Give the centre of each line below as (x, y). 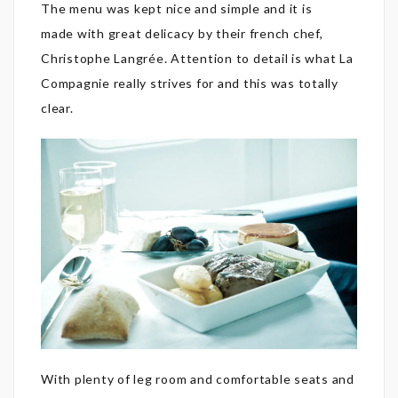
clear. (57, 107)
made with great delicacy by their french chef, (182, 33)
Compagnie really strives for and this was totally (190, 83)
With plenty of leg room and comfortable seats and (198, 379)
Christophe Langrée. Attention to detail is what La (197, 58)
